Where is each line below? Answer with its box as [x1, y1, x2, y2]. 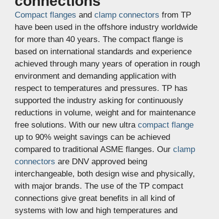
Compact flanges [15, 10, 76, 20]
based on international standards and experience [15, 47, 192, 56]
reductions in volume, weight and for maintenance [15, 108, 196, 117]
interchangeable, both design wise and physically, [15, 169, 195, 178]
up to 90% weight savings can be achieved [15, 132, 170, 142]
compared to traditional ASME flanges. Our [15, 145, 173, 154]
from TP [159, 10, 191, 20]
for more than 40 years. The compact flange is [15, 35, 183, 44]
